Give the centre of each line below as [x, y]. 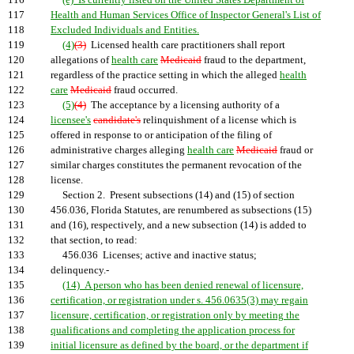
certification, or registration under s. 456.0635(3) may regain [179, 300]
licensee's [71, 120]
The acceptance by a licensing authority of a [183, 105]
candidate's [117, 120]
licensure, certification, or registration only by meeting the [175, 315]
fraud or [295, 150]
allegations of [81, 60]
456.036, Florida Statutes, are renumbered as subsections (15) [181, 210]
